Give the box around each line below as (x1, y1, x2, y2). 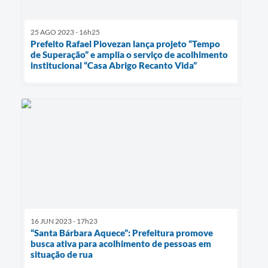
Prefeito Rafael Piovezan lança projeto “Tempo (31, 38, 220, 50)
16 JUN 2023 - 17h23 (31, 217, 98, 226)
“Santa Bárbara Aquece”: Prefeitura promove (31, 227, 213, 239)
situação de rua (31, 249, 93, 260)
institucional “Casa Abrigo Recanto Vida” (31, 60, 197, 71)
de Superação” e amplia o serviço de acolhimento (31, 49, 228, 60)
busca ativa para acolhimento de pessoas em (31, 238, 211, 249)
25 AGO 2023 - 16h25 (31, 28, 100, 37)
